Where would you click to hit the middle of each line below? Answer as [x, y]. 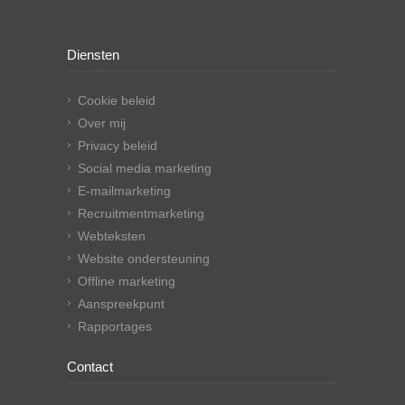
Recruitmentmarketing [141, 213]
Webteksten [112, 235]
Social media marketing [145, 168]
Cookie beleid [117, 100]
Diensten [93, 54]
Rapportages [115, 326]
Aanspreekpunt [121, 303]
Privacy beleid [118, 145]
